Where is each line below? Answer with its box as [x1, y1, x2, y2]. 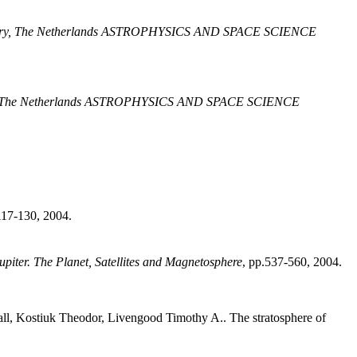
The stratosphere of [229, 311, 326, 325]
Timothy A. [166, 311, 223, 325]
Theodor [59, 311, 101, 325]
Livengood [108, 311, 163, 325]
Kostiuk [16, 311, 56, 325]
